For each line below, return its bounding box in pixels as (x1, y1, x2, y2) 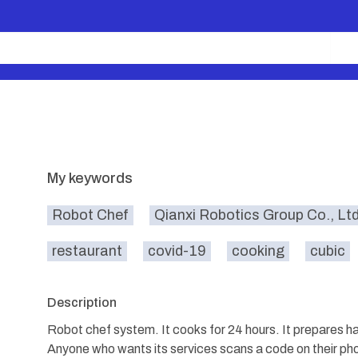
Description (47, 296, 117, 309)
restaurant (52, 243, 122, 259)
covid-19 (148, 243, 206, 259)
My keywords (47, 170, 133, 186)
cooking (232, 243, 284, 259)
